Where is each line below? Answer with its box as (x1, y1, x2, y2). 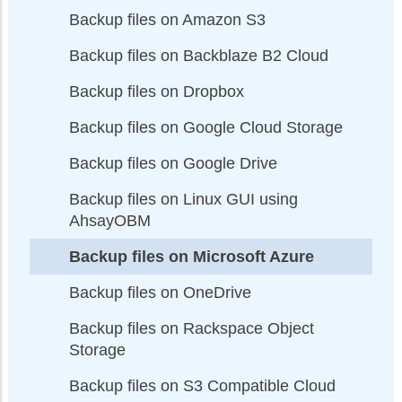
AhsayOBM (69, 211, 151, 230)
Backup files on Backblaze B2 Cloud (69, 46, 328, 65)
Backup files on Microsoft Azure (69, 247, 314, 266)
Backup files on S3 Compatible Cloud (69, 376, 336, 395)
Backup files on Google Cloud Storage (69, 118, 343, 136)
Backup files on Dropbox (69, 82, 244, 100)
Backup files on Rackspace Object (69, 319, 314, 337)
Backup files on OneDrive (69, 283, 251, 301)
